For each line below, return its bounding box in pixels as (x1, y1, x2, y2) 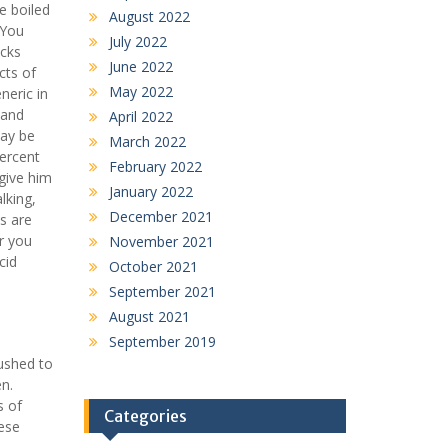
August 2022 (108, 6, 190, 26)
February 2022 (108, 156, 202, 176)
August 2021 (108, 306, 190, 326)
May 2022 (108, 81, 173, 101)
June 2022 (108, 56, 173, 76)
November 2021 (108, 231, 214, 251)
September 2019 (108, 331, 216, 351)
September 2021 (108, 281, 216, 301)
